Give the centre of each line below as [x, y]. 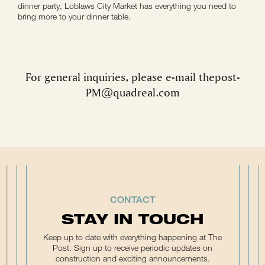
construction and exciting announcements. [132, 258]
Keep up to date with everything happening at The [132, 237]
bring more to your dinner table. [74, 16]
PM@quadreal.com [132, 92]
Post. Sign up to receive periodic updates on [132, 248]
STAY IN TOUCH [132, 218]
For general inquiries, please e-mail [112, 77]
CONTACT [132, 200]
